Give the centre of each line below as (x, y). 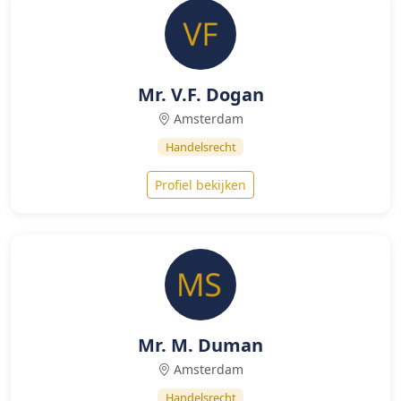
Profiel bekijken (200, 185)
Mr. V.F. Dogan (200, 94)
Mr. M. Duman (200, 345)
